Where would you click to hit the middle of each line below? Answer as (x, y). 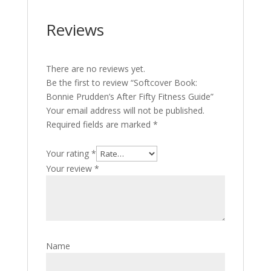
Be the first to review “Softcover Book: (121, 83)
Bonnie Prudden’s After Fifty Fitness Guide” (129, 96)
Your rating (68, 153)
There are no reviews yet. (95, 69)
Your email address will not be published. (125, 110)
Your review (70, 168)
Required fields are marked (99, 124)
